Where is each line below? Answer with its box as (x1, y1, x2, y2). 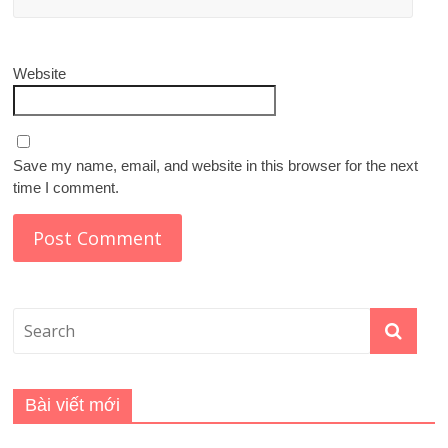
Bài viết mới (25, 395, 121, 416)
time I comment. (13, 179, 120, 197)
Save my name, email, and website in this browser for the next (13, 157, 419, 175)
